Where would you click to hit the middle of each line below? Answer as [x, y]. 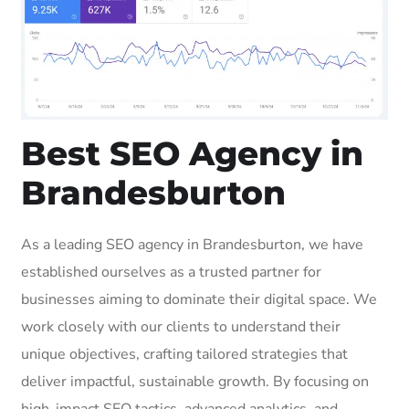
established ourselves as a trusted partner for [171, 272]
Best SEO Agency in [192, 153]
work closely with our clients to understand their [181, 326]
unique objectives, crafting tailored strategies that [184, 354]
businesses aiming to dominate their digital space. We [199, 299]
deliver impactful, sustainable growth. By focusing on [195, 381]
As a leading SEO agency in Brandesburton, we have [192, 244]
